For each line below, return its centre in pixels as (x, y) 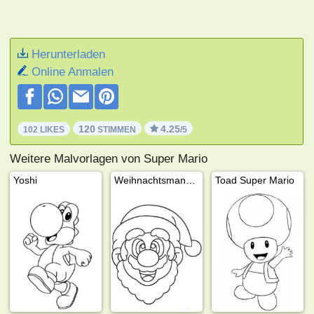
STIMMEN (116, 129)
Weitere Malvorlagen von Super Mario (109, 158)
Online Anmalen (73, 71)
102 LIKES (44, 129)
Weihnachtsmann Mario (191, 180)
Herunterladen (69, 54)
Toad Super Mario (255, 180)
